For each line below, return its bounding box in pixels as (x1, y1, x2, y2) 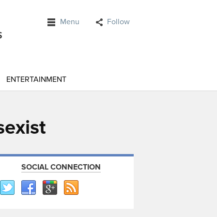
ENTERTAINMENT (6, 75, 66, 84)
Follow (107, 17, 130, 27)
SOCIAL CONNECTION (21, 162, 101, 172)
